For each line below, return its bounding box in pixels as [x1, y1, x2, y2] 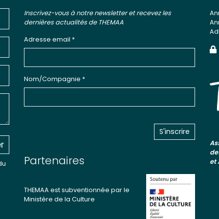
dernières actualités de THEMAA [23, 18, 124, 27]
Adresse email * [23, 35, 75, 44]
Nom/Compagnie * [23, 75, 85, 84]
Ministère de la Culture [23, 195, 95, 203]
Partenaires [23, 153, 85, 169]
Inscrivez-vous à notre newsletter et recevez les [23, 9, 171, 18]
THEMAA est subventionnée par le [23, 185, 130, 194]
